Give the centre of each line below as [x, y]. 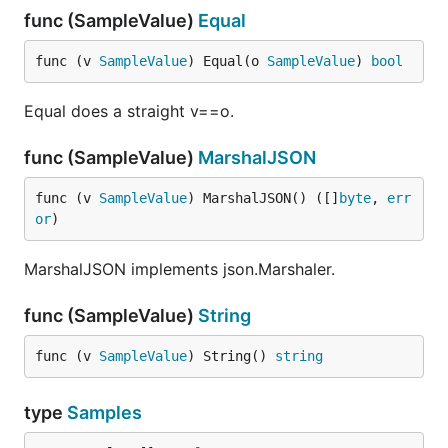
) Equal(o [227, 61]
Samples [104, 412]
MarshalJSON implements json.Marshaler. [179, 269]
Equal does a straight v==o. [129, 111]
